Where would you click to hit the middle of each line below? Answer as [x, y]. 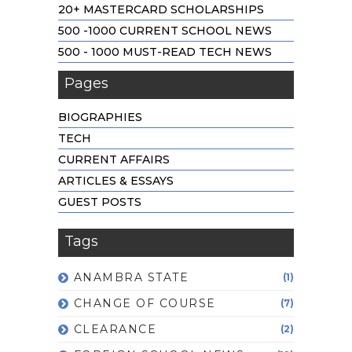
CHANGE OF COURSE [145, 303]
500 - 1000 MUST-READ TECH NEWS [165, 51]
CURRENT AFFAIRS [114, 159]
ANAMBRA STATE [131, 277]
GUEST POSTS [99, 202]
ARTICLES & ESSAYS [115, 180]
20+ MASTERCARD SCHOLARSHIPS [161, 9]
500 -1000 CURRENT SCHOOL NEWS [165, 30]
